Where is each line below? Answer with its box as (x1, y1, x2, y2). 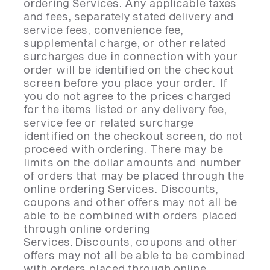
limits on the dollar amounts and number (24, 155, 242, 169)
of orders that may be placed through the (24, 169, 245, 182)
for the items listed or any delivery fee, (24, 102, 227, 116)
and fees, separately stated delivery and (24, 10, 234, 23)
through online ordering (24, 222, 151, 235)
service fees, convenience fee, (24, 23, 184, 36)
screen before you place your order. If (24, 76, 228, 89)
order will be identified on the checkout (24, 63, 234, 76)
